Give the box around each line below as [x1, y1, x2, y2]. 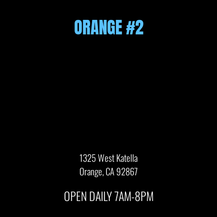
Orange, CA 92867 [79, 164, 138, 178]
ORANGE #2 [74, 15, 143, 41]
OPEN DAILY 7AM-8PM [63, 187, 154, 205]
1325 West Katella [79, 151, 138, 165]
